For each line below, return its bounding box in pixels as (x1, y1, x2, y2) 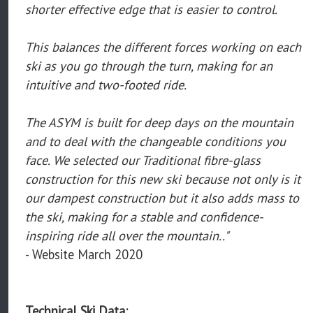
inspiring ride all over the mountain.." (25, 226, 228, 244)
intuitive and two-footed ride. (25, 75, 187, 93)
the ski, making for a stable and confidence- (25, 208, 263, 225)
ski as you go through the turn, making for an (25, 57, 272, 74)
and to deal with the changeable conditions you (25, 132, 286, 150)
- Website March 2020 (25, 245, 143, 263)
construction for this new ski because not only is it (25, 170, 300, 187)
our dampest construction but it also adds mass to (25, 189, 299, 206)
